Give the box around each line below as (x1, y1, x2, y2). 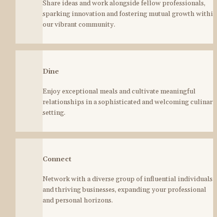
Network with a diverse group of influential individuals (43, 174, 213, 184)
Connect (43, 155, 71, 164)
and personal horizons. (43, 196, 113, 205)
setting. (43, 108, 65, 117)
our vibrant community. (43, 20, 115, 30)
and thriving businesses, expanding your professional (43, 185, 206, 194)
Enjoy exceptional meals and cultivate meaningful (43, 87, 196, 96)
